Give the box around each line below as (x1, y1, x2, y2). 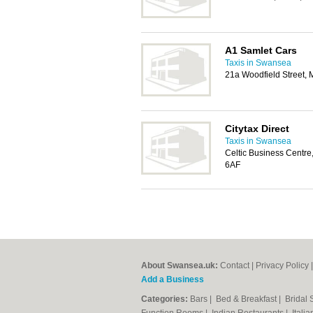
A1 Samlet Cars (225, 45, 297, 56)
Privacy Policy (256, 261, 309, 270)
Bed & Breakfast (216, 294, 279, 304)
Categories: (141, 294, 188, 304)
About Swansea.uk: (141, 261, 218, 270)
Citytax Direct (225, 123, 289, 134)
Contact (220, 261, 249, 270)
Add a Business (141, 275, 204, 284)
